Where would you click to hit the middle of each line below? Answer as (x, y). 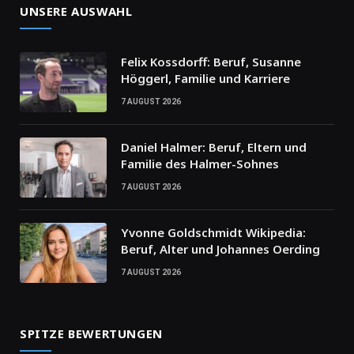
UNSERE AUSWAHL (76, 11)
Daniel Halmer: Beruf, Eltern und (214, 147)
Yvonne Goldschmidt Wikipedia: (213, 233)
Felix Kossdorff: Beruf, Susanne (211, 62)
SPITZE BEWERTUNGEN (91, 334)
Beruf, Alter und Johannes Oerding (220, 249)
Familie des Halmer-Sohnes (200, 164)
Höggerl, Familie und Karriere (205, 79)
